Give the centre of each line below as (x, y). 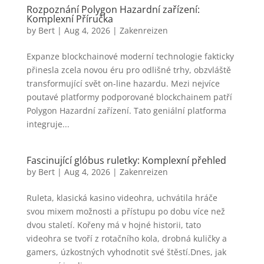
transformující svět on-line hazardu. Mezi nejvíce (123, 83)
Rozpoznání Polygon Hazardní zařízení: (113, 9)
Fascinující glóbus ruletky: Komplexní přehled (126, 160)
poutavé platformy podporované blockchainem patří (129, 97)
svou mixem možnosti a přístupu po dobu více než (126, 211)
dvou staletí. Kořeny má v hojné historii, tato (113, 225)
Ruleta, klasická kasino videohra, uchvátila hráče (122, 198)
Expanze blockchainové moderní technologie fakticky (130, 56)
